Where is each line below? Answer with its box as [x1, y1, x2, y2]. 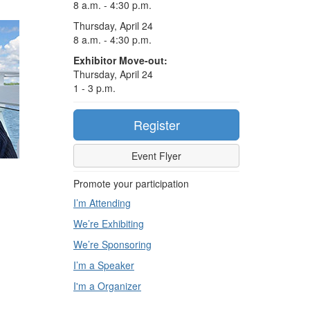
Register [133, 116, 180, 134]
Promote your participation [73, 176, 189, 190]
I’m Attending [73, 196, 131, 210]
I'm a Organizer [73, 279, 141, 293]
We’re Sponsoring [73, 237, 152, 251]
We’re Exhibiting [73, 217, 144, 230]
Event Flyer [131, 149, 181, 163]
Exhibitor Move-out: [73, 53, 167, 67]
